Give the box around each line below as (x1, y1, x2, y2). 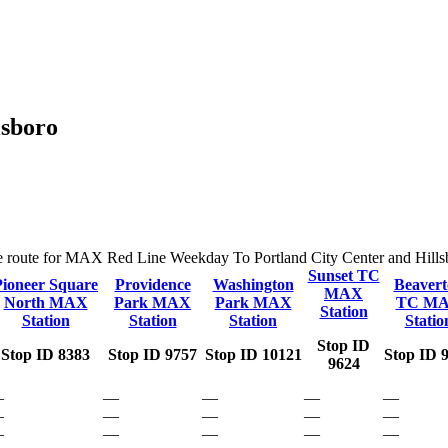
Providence (114, 275, 191, 293)
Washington (212, 275, 294, 293)
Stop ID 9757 (108, 345, 197, 363)
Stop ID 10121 (204, 345, 302, 363)
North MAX (3, 293, 88, 311)
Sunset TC (307, 266, 380, 284)
